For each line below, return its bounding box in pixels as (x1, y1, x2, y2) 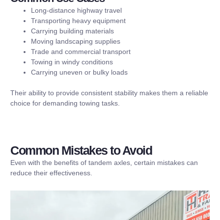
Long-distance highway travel (31, 6, 122, 15)
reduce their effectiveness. (10, 169, 92, 177)
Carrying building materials (31, 27, 114, 35)
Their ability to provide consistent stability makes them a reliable (10, 89, 208, 97)
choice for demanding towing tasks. (10, 99, 120, 108)
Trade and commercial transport (31, 48, 131, 56)
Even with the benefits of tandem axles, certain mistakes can (10, 159, 198, 167)
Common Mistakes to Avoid (10, 143, 152, 158)
